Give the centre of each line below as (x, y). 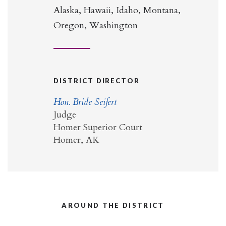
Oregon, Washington (96, 26)
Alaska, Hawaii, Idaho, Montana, (117, 11)
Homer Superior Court (98, 128)
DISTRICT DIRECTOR (97, 81)
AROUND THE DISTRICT (113, 206)
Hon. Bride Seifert (85, 102)
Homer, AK (76, 140)
